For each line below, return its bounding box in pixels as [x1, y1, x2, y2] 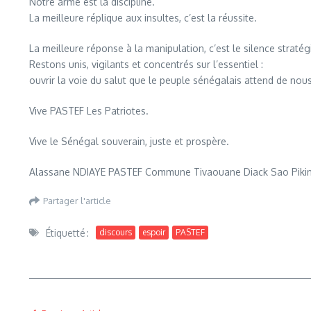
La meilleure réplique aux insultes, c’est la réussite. [29, 11, 257, 24]
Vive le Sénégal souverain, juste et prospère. [29, 135, 229, 147]
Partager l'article [43, 195, 111, 207]
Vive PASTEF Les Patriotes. [29, 104, 149, 117]
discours [99, 227, 132, 238]
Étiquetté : [46, 226, 89, 239]
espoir [142, 227, 165, 238]
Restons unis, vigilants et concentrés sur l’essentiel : [29, 58, 263, 70]
